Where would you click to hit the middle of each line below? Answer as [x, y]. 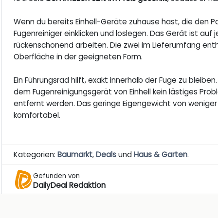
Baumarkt [75, 155]
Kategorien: [36, 155]
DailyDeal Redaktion [70, 185]
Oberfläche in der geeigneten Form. [78, 57]
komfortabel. [37, 115]
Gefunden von [57, 176]
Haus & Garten [161, 155]
